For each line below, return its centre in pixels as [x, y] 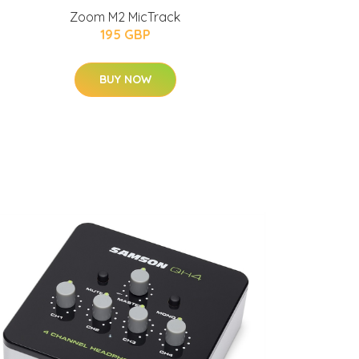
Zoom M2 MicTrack [125, 17]
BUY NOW [125, 79]
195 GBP [125, 34]
